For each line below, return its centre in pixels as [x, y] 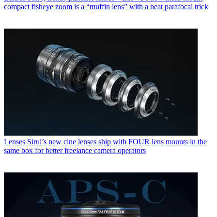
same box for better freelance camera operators [75, 150]
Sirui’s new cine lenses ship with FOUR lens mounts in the [117, 141]
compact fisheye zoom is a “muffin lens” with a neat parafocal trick [106, 7]
